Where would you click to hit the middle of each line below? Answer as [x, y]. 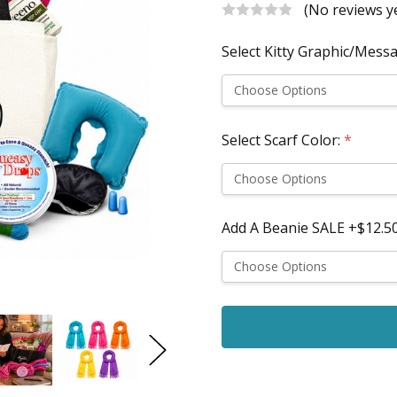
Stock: [241, 338]
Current [247, 316]
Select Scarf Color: [282, 140]
